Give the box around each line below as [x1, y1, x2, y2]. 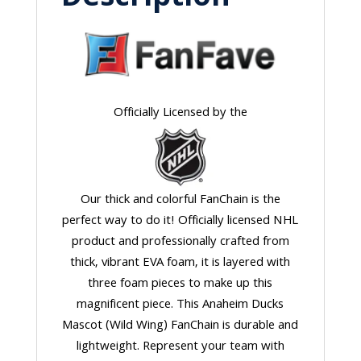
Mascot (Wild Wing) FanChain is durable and [62, 315, 299, 337]
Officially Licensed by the [113, 102, 247, 124]
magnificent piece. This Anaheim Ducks [77, 294, 284, 316]
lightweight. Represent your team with [76, 336, 284, 358]
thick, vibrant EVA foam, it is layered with [70, 252, 291, 274]
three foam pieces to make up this [88, 273, 273, 295]
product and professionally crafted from [71, 231, 289, 253]
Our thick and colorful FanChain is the [80, 189, 280, 211]
